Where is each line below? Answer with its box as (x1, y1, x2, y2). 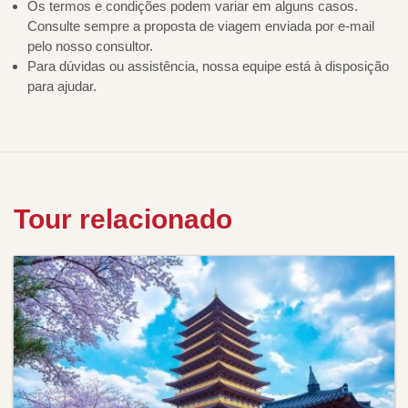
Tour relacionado (14, 204, 232, 235)
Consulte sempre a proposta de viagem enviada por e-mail (27, 18, 374, 35)
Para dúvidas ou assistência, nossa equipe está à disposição (27, 58, 389, 75)
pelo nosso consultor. (27, 38, 153, 55)
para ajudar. (27, 78, 97, 95)
